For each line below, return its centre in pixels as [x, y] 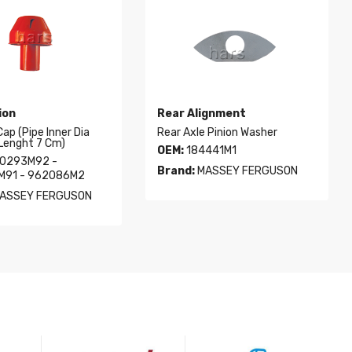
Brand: [176, 171]
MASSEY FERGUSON [247, 171]
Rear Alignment [202, 114]
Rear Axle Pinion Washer [218, 133]
